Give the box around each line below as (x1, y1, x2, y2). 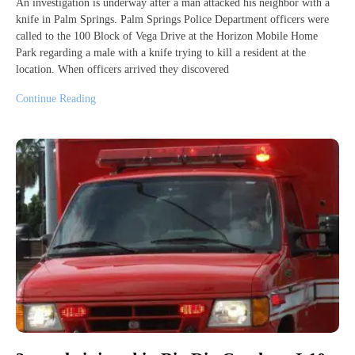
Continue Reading (16, 92, 96, 105)
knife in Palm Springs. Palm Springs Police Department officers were (16, 13, 329, 25)
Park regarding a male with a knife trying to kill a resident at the (16, 46, 306, 59)
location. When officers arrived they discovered (16, 63, 229, 75)
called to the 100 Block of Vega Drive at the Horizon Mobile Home (16, 29, 318, 42)
